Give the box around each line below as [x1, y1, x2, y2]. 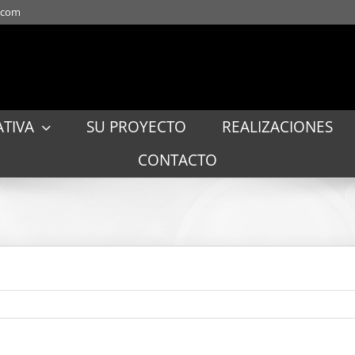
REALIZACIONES [221, 116, 333, 138]
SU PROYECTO [86, 116, 186, 138]
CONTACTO [138, 150, 217, 171]
